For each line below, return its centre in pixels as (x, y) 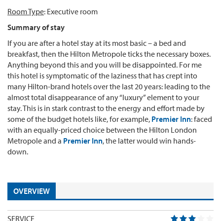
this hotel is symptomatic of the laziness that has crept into (102, 75)
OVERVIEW (32, 191)
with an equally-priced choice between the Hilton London (102, 129)
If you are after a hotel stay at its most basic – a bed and (97, 43)
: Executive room (71, 11)
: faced (202, 119)
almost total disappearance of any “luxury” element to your (103, 97)
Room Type (26, 11)
